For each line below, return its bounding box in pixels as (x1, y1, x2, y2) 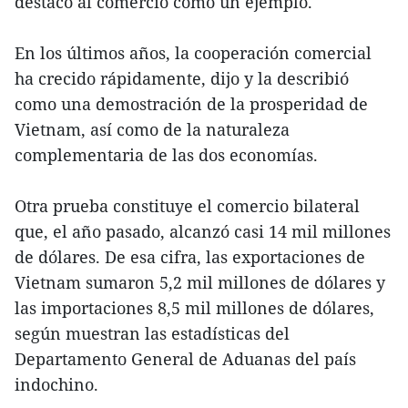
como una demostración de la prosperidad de (15, 93, 368, 116)
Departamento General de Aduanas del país (15, 348, 356, 371)
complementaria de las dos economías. (15, 144, 318, 167)
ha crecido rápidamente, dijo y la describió (15, 67, 349, 90)
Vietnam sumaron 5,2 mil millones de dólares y (15, 271, 385, 294)
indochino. (15, 373, 98, 396)
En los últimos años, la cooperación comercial (15, 42, 372, 65)
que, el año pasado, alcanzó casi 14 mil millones (15, 220, 391, 243)
